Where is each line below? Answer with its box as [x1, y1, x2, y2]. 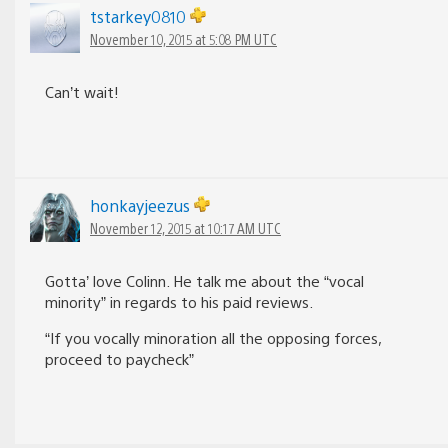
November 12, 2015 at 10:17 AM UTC [90, 218, 281, 237]
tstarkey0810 [90, 5, 190, 27]
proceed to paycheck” [45, 348, 194, 368]
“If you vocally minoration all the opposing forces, [45, 327, 381, 347]
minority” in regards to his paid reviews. [45, 291, 313, 311]
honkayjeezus [90, 194, 194, 216]
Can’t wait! [45, 81, 119, 101]
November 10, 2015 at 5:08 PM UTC [90, 29, 277, 48]
